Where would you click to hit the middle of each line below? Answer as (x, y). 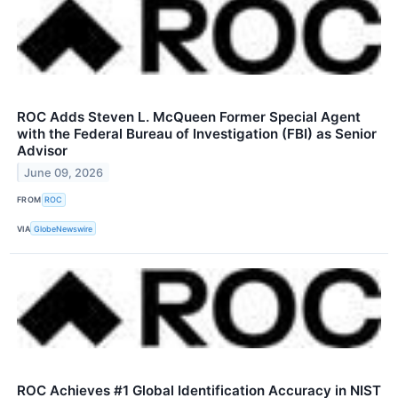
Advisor (42, 150)
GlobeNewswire (64, 228)
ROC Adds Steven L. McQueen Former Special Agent (189, 116)
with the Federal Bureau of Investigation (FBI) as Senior (197, 133)
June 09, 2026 (64, 172)
